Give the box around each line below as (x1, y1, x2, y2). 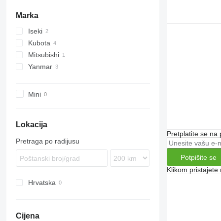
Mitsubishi (28, 51, 59, 59)
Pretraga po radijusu (15, 137, 79, 146)
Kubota (28, 39, 50, 47)
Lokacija (15, 120, 47, 129)
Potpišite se (180, 153, 217, 161)
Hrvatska (28, 179, 56, 187)
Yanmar (28, 63, 52, 71)
